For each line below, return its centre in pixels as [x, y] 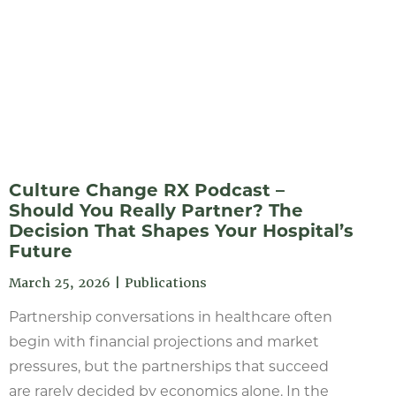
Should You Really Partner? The [156, 210]
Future [40, 251]
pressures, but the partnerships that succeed [168, 366]
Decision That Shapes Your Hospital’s [181, 231]
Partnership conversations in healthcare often [170, 317]
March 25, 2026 [59, 283]
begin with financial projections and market [164, 342]
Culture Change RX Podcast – [146, 190]
